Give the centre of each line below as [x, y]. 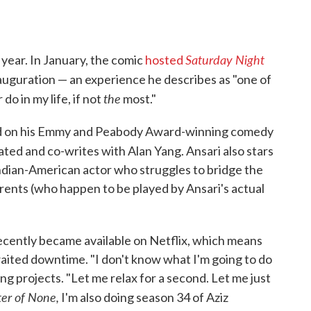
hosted [165, 59]
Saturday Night [225, 59]
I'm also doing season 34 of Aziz [144, 297]
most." [138, 98]
